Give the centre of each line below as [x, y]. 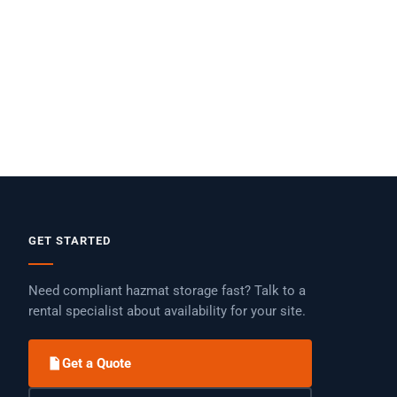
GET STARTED [70, 241]
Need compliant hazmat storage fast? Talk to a [167, 291]
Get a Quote [96, 363]
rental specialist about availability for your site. [167, 311]
